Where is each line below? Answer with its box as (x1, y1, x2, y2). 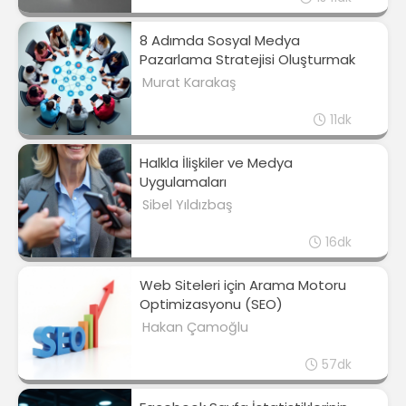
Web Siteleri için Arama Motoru (140, 275, 346, 295)
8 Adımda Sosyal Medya (140, 31, 300, 51)
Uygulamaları (140, 172, 227, 192)
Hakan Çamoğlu (141, 317, 248, 336)
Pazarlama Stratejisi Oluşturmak (140, 50, 355, 70)
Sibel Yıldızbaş (141, 195, 233, 214)
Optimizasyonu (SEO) (140, 295, 283, 314)
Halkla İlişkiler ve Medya (140, 153, 293, 173)
